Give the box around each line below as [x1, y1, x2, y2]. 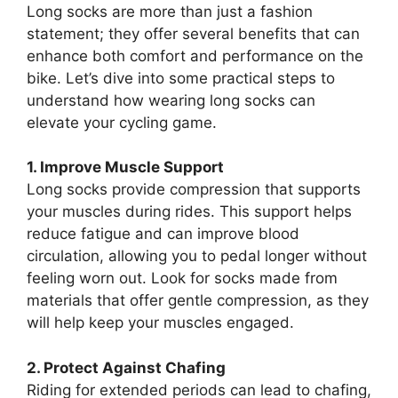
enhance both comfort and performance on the [27, 46, 363, 65]
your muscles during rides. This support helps [27, 203, 352, 220]
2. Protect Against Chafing [27, 358, 226, 377]
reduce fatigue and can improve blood [27, 225, 299, 243]
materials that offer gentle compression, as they [27, 291, 369, 309]
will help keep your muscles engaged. [27, 314, 294, 331]
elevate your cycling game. [27, 113, 217, 131]
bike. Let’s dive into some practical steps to [27, 68, 335, 87]
